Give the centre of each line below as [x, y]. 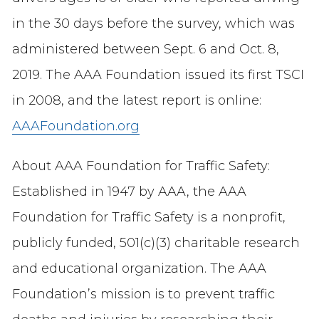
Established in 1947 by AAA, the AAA [129, 191]
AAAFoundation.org [75, 126]
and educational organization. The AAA [139, 268]
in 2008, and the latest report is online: [136, 100]
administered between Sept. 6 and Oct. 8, [145, 49]
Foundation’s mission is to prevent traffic [143, 294]
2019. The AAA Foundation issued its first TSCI [158, 74]
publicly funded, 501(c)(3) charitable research [156, 242]
